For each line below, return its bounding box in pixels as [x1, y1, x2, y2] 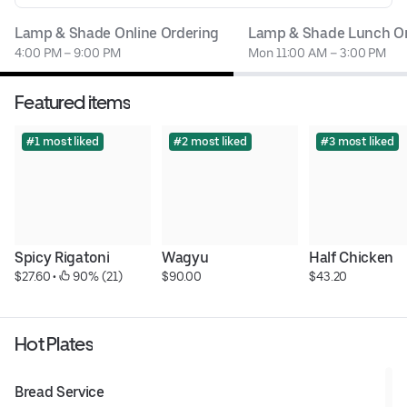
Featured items [15, 90, 130, 114]
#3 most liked [320, 134, 394, 148]
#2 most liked [173, 134, 247, 148]
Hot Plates [15, 332, 93, 355]
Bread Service [15, 382, 104, 401]
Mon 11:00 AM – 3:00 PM [248, 45, 387, 60]
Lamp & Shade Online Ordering [15, 24, 220, 42]
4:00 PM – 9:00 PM [15, 45, 121, 60]
